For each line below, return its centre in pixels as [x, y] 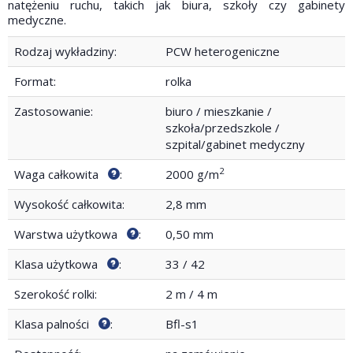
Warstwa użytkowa [71, 234]
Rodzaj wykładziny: [65, 51]
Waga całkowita [61, 174]
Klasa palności [56, 323]
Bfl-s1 [182, 323]
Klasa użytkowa [61, 264]
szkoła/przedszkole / [223, 127]
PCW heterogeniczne [223, 51]
